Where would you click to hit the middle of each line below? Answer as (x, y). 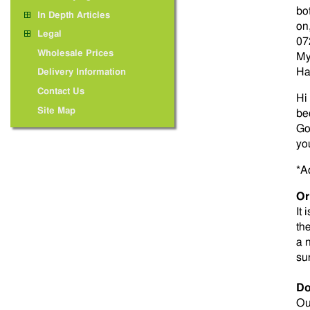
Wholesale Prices (75, 53)
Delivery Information (81, 73)
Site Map (56, 111)
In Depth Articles (73, 15)
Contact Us (61, 91)
